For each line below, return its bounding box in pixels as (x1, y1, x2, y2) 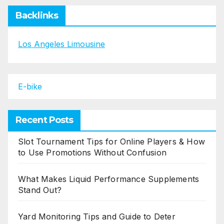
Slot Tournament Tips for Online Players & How (18, 136, 205, 146)
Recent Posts (15, 114, 73, 125)
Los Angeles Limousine (18, 39, 105, 49)
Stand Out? (18, 184, 61, 195)
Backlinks (15, 10, 58, 21)
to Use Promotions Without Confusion (18, 147, 166, 157)
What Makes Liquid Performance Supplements (18, 173, 199, 184)
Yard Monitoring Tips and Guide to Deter (18, 211, 175, 221)
